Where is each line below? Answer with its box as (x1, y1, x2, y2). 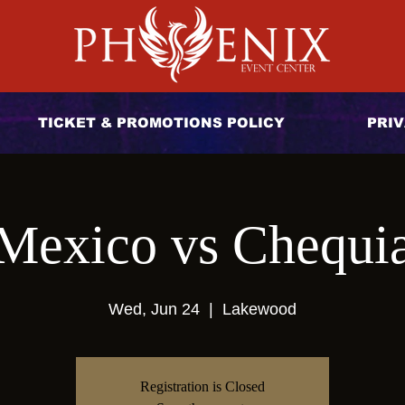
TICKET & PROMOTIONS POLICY (37, 115, 285, 130)
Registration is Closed (140, 379, 265, 394)
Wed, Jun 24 (108, 300, 200, 318)
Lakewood (222, 300, 297, 318)
